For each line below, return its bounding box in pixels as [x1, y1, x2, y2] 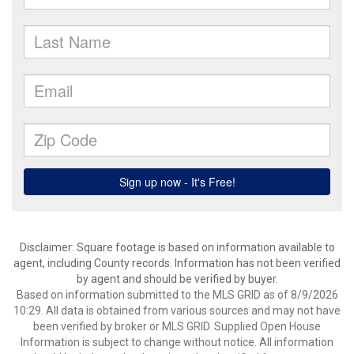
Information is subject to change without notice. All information [21, 336, 333, 348]
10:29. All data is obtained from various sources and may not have [13, 304, 341, 317]
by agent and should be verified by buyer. [76, 273, 278, 285]
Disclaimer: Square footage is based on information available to [19, 241, 335, 254]
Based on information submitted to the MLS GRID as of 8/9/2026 [16, 288, 338, 301]
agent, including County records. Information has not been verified [13, 257, 341, 269]
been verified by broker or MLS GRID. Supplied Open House [33, 320, 321, 333]
